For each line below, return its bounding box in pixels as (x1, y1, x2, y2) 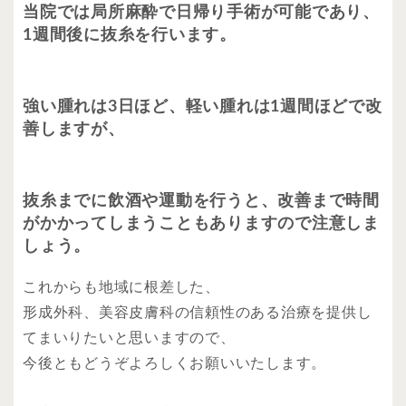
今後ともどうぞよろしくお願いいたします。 (23, 355, 326, 371)
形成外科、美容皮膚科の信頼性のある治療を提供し (23, 304, 372, 320)
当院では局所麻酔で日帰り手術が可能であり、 (23, 4, 380, 21)
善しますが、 (23, 121, 125, 138)
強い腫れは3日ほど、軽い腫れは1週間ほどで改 (23, 98, 382, 115)
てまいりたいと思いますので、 (23, 330, 236, 345)
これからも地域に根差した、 (23, 279, 220, 295)
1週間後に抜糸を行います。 (23, 26, 237, 43)
